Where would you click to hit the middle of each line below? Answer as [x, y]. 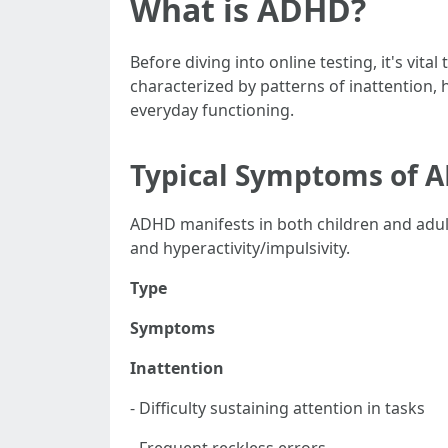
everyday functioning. [212, 110]
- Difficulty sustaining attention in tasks [277, 408]
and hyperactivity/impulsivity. [240, 248]
